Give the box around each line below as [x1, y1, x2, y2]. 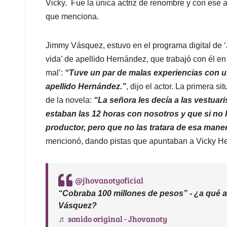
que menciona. [46, 12, 101, 21]
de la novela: [46, 96, 94, 105]
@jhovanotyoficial [75, 175, 143, 186]
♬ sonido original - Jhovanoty [58, 213, 167, 224]
